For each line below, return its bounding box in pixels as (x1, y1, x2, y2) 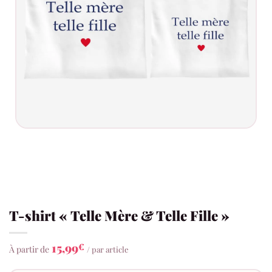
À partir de (9, 243, 49, 256)
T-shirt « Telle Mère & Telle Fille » (9, 206, 229, 225)
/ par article (87, 244, 129, 255)
